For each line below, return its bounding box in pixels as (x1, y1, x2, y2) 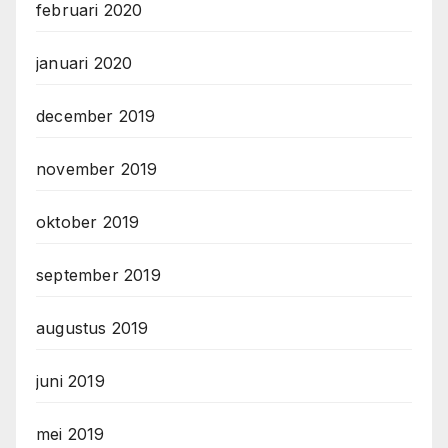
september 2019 (36, 265, 161, 286)
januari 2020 (36, 53, 133, 74)
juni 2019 (36, 371, 105, 392)
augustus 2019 (36, 318, 149, 339)
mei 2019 (36, 424, 105, 445)
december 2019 (36, 106, 156, 127)
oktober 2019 (36, 212, 140, 233)
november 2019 (36, 159, 158, 180)
